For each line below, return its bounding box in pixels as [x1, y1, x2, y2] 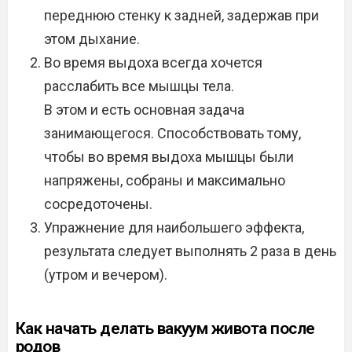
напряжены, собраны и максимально [44, 172, 285, 189]
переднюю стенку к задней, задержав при [44, 7, 319, 24]
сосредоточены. [44, 196, 152, 212]
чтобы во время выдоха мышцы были [44, 148, 294, 165]
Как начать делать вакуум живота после [16, 319, 315, 338]
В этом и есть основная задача [44, 101, 244, 118]
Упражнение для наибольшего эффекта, [44, 219, 304, 236]
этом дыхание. [44, 31, 140, 47]
